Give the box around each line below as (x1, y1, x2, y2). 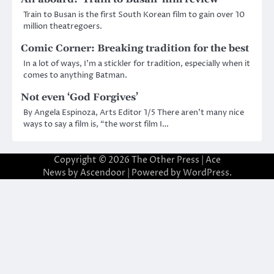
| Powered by (125, 166, 183, 179)
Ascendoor (80, 166, 125, 179)
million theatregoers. (23, 20, 102, 32)
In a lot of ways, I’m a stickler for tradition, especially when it (23, 57, 250, 69)
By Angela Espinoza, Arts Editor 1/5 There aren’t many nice (23, 106, 244, 118)
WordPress (182, 166, 229, 179)
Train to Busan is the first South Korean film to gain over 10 (23, 9, 245, 20)
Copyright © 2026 (53, 154, 131, 166)
